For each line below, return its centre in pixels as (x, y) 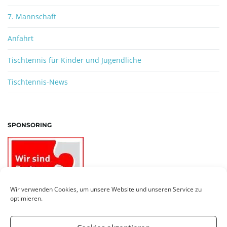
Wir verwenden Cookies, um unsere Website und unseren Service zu (106, 189)
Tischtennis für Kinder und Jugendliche (74, 60)
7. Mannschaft (32, 16)
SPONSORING (30, 125)
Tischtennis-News (38, 82)
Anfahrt (21, 38)
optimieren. (26, 198)
